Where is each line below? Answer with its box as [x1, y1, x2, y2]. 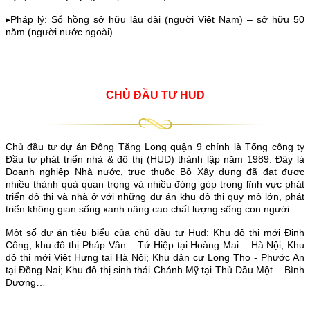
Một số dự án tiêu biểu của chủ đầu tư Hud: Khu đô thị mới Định [6, 227, 304, 239]
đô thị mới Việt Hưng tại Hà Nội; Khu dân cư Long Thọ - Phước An [6, 252, 304, 264]
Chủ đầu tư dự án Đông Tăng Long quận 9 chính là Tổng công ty [6, 141, 304, 153]
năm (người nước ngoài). [6, 26, 116, 38]
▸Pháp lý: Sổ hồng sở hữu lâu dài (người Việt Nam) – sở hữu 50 [6, 14, 304, 26]
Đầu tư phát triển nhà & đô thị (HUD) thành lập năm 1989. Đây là [6, 154, 304, 165]
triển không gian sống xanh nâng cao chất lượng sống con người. [6, 203, 292, 215]
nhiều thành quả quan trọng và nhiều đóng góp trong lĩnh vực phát [6, 179, 304, 190]
